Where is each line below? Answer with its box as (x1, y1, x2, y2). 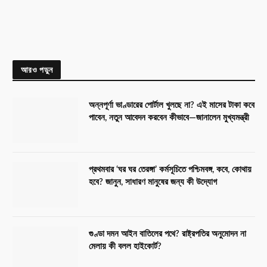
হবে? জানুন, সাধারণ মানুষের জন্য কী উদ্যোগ (89, 178, 217, 187)
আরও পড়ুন (21, 64, 53, 76)
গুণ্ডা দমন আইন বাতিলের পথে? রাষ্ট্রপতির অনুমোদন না (89, 229, 246, 239)
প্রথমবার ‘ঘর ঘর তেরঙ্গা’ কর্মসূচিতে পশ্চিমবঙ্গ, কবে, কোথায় (89, 165, 252, 175)
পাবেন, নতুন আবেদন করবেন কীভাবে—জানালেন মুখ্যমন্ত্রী (89, 113, 249, 123)
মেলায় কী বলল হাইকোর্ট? (89, 242, 162, 252)
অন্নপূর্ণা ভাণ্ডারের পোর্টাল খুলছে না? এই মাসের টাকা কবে (89, 101, 254, 110)
